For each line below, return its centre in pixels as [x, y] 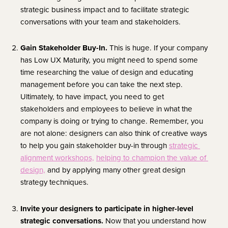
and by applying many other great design [115, 170]
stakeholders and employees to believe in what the [106, 109]
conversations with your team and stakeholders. [101, 22]
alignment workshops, [57, 158]
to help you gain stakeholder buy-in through [95, 146]
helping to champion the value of [151, 158]
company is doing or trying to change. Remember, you [112, 121]
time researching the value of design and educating [107, 72]
